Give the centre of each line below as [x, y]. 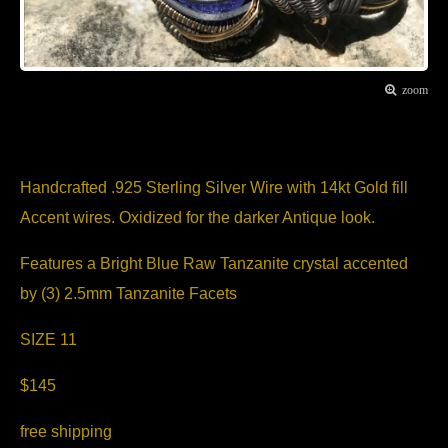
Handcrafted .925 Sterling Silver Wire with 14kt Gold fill [214, 187]
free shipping [66, 431]
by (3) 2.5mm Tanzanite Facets [128, 293]
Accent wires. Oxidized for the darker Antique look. [197, 217]
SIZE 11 [48, 339]
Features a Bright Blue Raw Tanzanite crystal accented [214, 263]
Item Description [129, 120]
